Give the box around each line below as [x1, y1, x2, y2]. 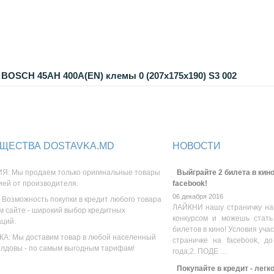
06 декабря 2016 [172, 193, 223, 200]
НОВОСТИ [172, 141, 221, 151]
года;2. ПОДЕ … [172, 247, 228, 256]
